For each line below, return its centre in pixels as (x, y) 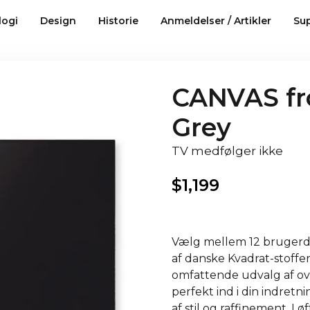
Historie (118, 21)
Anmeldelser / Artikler (216, 21)
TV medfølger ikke (227, 151)
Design (58, 21)
